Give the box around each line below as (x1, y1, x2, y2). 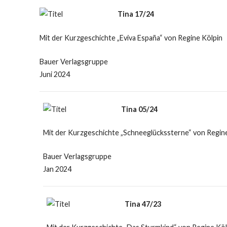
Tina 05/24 (121, 104, 158, 113)
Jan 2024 (43, 164, 72, 173)
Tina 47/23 (125, 199, 162, 208)
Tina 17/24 (117, 10, 154, 19)
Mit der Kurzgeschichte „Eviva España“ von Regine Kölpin (40, 33, 223, 42)
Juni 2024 (40, 69, 70, 79)
